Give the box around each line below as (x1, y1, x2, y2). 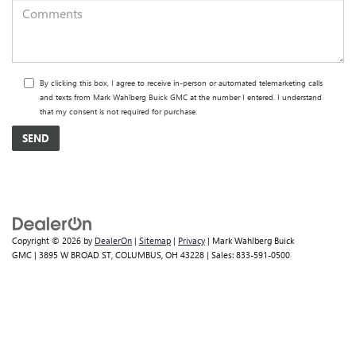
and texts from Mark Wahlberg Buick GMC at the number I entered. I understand (40, 91, 322, 103)
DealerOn (95, 234, 132, 246)
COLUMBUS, (113, 248, 163, 261)
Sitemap (139, 234, 171, 246)
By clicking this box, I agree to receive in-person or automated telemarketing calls (40, 76, 323, 88)
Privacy (178, 234, 205, 246)
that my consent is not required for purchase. (40, 105, 197, 117)
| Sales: (204, 248, 236, 261)
